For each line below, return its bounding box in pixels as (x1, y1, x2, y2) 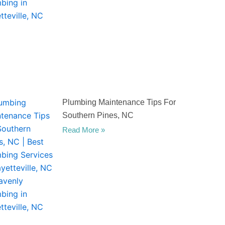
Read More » (62, 125, 105, 134)
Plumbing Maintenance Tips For (62, 97, 176, 106)
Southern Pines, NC (62, 110, 134, 120)
